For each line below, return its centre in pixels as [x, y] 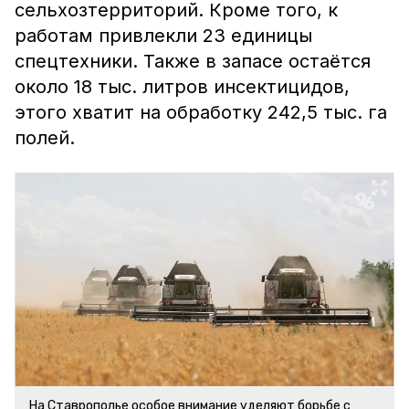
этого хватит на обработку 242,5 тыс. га [201, 112]
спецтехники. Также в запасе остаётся [193, 61]
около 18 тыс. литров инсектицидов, [182, 87]
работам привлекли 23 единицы [163, 36]
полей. [45, 138]
